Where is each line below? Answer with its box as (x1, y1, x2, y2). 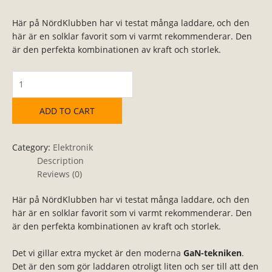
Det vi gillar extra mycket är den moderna (12, 246, 183, 259)
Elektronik (53, 141, 93, 153)
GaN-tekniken (183, 246, 242, 259)
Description (37, 154, 84, 166)
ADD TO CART (39, 105, 95, 117)
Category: (12, 141, 53, 153)
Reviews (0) (37, 168, 83, 180)
